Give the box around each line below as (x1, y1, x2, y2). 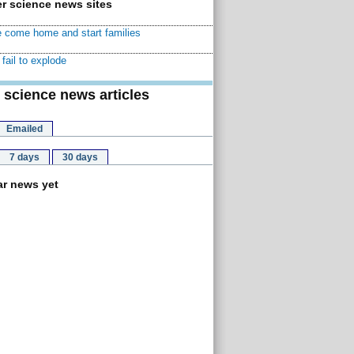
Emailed (6, 123, 43, 134)
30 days (62, 152, 98, 163)
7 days (9, 152, 40, 163)
